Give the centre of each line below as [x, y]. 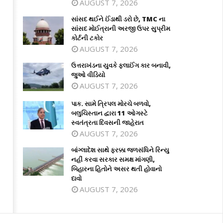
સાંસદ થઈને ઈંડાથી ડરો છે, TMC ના [118, 19]
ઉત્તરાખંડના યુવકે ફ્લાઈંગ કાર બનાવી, [121, 65]
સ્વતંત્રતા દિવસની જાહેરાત [108, 123]
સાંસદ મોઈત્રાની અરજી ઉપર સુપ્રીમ [121, 28]
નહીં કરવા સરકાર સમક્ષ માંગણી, [113, 160]
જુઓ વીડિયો [88, 75]
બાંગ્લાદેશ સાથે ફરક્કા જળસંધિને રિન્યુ [120, 150]
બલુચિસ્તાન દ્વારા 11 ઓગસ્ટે [110, 113]
